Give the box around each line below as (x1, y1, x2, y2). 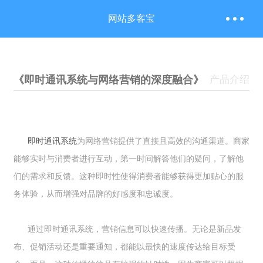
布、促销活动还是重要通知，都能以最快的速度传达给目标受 (14, 242, 235, 251)
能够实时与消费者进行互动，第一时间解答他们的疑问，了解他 (14, 154, 244, 163)
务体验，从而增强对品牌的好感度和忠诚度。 (14, 189, 178, 198)
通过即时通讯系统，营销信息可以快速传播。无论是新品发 (14, 224, 241, 234)
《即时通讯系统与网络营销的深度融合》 (14, 74, 204, 86)
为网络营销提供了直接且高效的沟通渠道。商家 (77, 136, 249, 146)
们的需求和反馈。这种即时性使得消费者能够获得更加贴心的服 (14, 171, 244, 181)
